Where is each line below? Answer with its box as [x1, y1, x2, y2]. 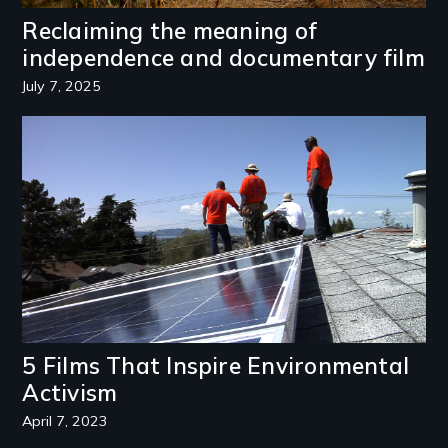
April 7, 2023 [22, 411, 109, 430]
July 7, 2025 [22, 76, 102, 95]
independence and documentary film [22, 43, 425, 73]
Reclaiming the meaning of [22, 16, 318, 46]
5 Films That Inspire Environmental [22, 351, 410, 381]
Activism [22, 378, 118, 408]
